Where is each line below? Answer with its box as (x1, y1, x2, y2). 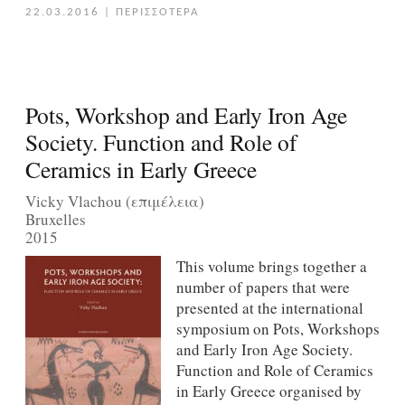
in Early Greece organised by (175, 381, 362, 402)
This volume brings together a (175, 256, 367, 278)
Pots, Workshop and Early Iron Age (24, 99, 347, 131)
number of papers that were (175, 277, 350, 298)
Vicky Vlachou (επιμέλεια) (24, 190, 204, 212)
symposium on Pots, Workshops (175, 318, 380, 340)
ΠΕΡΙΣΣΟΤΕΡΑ (115, 6, 200, 19)
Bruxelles (24, 208, 86, 230)
